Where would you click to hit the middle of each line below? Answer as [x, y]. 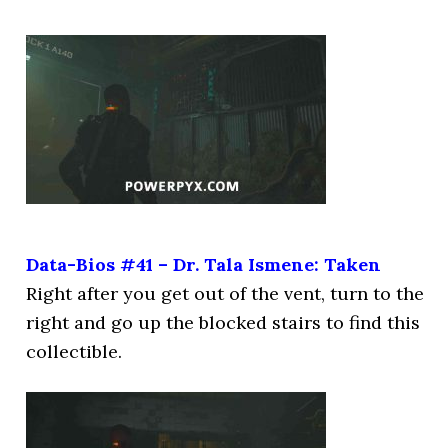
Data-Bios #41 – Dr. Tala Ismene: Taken [204, 264]
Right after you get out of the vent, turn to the [225, 293]
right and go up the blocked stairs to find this [223, 322]
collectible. [74, 351]
